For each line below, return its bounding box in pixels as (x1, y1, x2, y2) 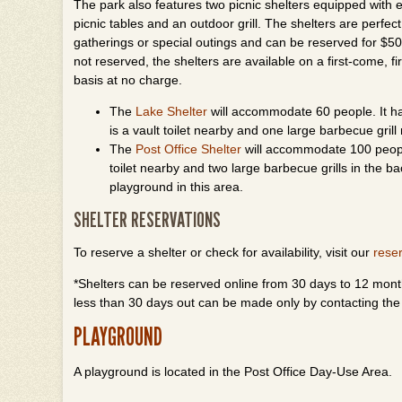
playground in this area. (109, 179, 243, 194)
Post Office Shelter (135, 142, 241, 156)
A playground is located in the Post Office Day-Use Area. (74, 364, 392, 379)
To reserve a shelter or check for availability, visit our (74, 245, 373, 259)
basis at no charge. (74, 73, 182, 87)
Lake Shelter (135, 104, 207, 118)
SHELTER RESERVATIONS (74, 206, 221, 232)
